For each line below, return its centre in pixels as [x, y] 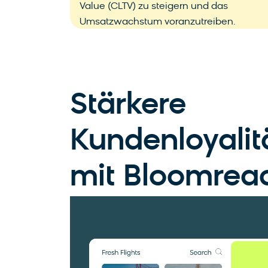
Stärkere [128, 106]
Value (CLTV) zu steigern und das [154, 7]
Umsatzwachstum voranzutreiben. [158, 22]
